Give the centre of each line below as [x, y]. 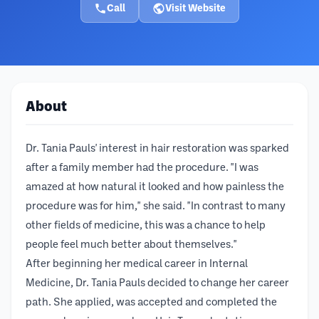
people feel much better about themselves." [131, 245]
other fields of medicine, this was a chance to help [146, 226]
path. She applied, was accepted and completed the [151, 303]
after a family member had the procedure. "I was [142, 168]
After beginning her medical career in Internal [137, 264]
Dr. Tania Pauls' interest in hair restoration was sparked [157, 149]
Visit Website [195, 9]
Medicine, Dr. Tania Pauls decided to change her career [157, 283]
